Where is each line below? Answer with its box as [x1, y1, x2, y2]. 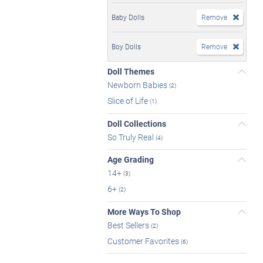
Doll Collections [107, 117, 166, 129]
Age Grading [107, 154, 154, 166]
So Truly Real [107, 131, 156, 143]
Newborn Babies [107, 79, 169, 90]
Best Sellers [107, 219, 151, 231]
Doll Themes [107, 66, 154, 77]
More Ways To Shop [107, 205, 181, 217]
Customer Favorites [107, 235, 181, 247]
